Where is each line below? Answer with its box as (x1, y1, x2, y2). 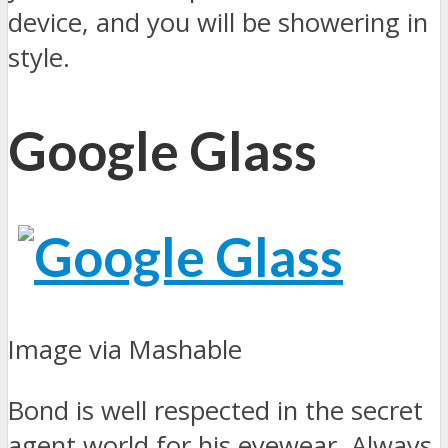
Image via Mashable (8, 332, 242, 368)
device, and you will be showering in (8, 4, 428, 40)
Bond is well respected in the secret (8, 392, 423, 428)
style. (8, 39, 70, 75)
